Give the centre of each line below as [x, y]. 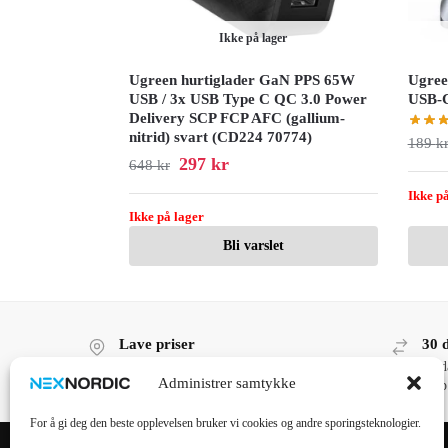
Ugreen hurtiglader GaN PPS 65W [241, 79]
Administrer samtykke [226, 382]
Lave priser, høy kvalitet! [190, 366]
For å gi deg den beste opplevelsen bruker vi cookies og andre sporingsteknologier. [225, 422]
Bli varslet [253, 246]
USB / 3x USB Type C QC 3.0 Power [247, 98]
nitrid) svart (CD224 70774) [220, 136]
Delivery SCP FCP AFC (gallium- [236, 117]
